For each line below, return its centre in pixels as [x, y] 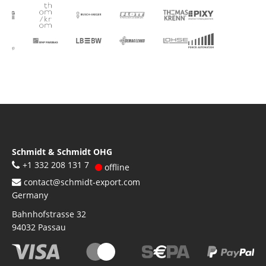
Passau [52, 227]
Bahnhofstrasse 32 [49, 214]
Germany [30, 195]
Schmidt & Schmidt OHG [62, 151]
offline [116, 167]
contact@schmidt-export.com [82, 182]
